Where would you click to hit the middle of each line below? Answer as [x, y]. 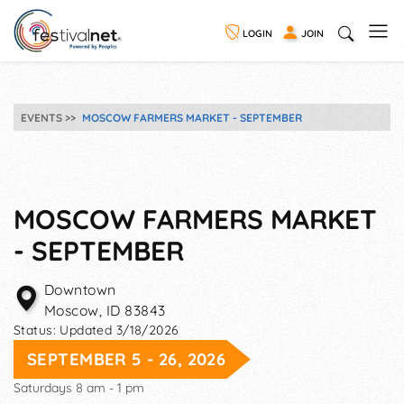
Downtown [80, 289]
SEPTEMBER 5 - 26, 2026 [127, 359]
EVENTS [41, 117]
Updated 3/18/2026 [119, 330]
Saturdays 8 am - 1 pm [79, 388]
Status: [37, 330]
